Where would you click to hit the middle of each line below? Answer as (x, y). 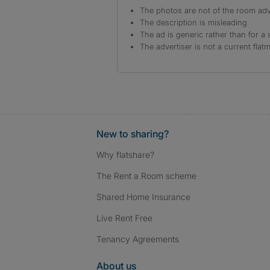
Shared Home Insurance (143, 197)
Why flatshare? (125, 155)
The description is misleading (193, 22)
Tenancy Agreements (138, 239)
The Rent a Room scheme (146, 176)
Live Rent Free (124, 218)
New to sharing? (133, 134)
